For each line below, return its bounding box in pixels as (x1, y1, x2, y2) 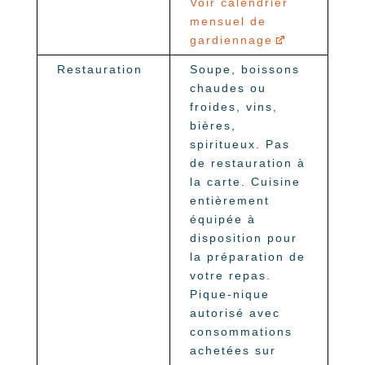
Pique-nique (189, 288, 270, 301)
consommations (189, 325, 292, 339)
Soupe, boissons (189, 63, 300, 77)
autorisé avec (189, 306, 280, 320)
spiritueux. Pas (189, 138, 290, 152)
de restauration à (189, 156, 306, 170)
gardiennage (189, 33, 273, 47)
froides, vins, (189, 100, 278, 114)
